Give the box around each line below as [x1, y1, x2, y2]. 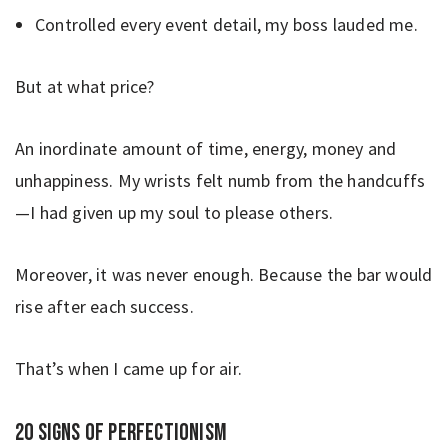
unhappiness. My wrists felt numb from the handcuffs [15, 168, 426, 192]
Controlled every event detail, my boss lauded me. [35, 12, 418, 36]
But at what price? [15, 74, 155, 98]
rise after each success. [15, 294, 194, 318]
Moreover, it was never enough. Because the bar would [15, 262, 433, 286]
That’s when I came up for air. [15, 356, 242, 380]
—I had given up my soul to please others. [15, 200, 346, 224]
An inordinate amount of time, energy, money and [15, 136, 397, 160]
